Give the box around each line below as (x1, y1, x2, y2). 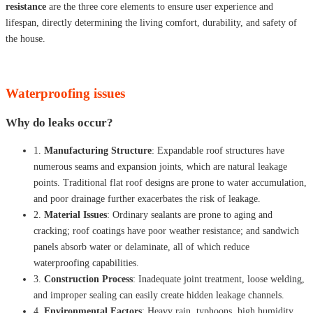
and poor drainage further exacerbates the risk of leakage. (34, 193, 261, 204)
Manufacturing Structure (44, 145, 152, 156)
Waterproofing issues (6, 85, 125, 101)
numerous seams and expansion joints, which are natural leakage (34, 161, 287, 172)
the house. (6, 33, 45, 44)
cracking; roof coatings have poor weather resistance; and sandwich (34, 225, 299, 236)
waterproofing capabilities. (34, 257, 139, 268)
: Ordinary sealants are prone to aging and (107, 209, 272, 220)
